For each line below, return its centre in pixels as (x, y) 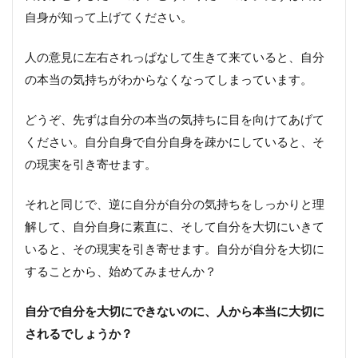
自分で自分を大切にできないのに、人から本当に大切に (175, 310)
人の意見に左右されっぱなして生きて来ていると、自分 (175, 56)
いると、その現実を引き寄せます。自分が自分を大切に (175, 248)
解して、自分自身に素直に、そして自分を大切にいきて (175, 226)
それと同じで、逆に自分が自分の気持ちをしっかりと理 (175, 203)
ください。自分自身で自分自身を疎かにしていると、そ (175, 141)
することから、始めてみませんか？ (121, 270)
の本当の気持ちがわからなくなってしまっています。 (169, 79)
